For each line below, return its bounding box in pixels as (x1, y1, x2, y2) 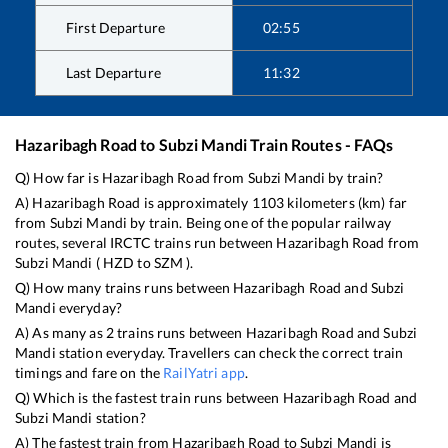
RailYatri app (163, 363, 245, 381)
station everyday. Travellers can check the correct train (55, 343, 404, 361)
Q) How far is (15, 168, 102, 186)
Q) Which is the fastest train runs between (15, 388, 283, 406)
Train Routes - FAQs (246, 134, 394, 154)
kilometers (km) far (284, 193, 407, 211)
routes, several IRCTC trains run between (15, 233, 277, 251)
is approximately (140, 193, 252, 211)
